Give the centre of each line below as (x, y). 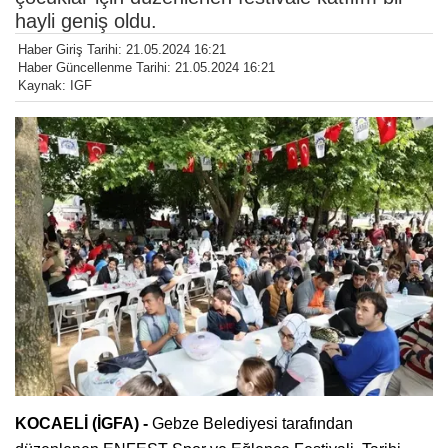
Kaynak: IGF (55, 86)
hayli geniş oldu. (86, 21)
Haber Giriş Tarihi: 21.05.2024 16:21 (122, 50)
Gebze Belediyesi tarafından (252, 423)
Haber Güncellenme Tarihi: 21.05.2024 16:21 (146, 68)
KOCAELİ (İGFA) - (83, 423)
